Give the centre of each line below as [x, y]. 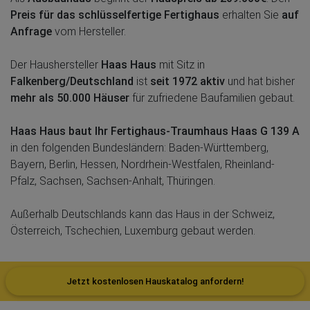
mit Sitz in [181, 64]
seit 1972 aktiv [188, 81]
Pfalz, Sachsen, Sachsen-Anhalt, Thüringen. [113, 181]
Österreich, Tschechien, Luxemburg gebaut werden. [133, 230]
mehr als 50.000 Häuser [70, 98]
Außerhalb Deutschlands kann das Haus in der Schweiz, [143, 214]
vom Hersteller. [89, 31]
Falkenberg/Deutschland [72, 81]
